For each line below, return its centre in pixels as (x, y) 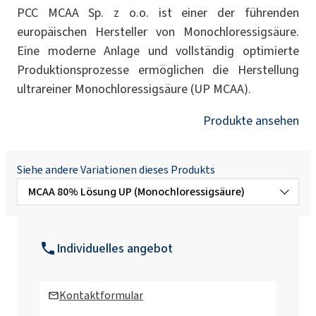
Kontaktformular (101, 295)
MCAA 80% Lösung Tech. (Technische (164, 269)
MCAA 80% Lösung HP (127, 220)
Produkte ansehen (251, 120)
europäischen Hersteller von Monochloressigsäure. (158, 31)
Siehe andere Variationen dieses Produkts (116, 169)
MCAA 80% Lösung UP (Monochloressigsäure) (136, 191)
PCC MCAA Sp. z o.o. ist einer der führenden (158, 12)
